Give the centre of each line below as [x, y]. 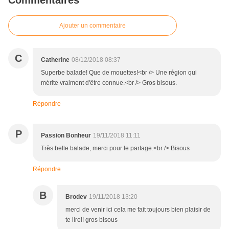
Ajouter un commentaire [93, 26]
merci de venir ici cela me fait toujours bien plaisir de [138, 210]
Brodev [76, 197]
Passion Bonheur [66, 136]
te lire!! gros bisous [91, 220]
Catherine [55, 60]
